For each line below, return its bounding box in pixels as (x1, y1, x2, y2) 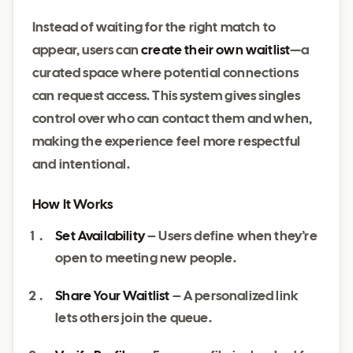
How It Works (32, 199, 113, 211)
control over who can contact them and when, (32, 113, 313, 125)
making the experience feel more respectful (32, 136, 301, 148)
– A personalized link (169, 291, 299, 303)
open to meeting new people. (55, 253, 236, 265)
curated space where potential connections (32, 68, 299, 80)
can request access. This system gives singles (32, 91, 301, 102)
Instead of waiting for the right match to (32, 22, 276, 34)
